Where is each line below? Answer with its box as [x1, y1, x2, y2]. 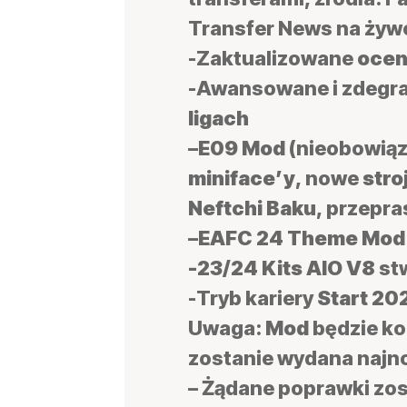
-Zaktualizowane [188, 46, 357, 70]
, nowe [295, 166, 362, 190]
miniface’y [188, 166, 295, 190]
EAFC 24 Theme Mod [198, 226, 405, 250]
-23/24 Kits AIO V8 [188, 256, 375, 280]
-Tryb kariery [188, 286, 317, 310]
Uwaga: [188, 316, 265, 340]
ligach [188, 106, 249, 130]
